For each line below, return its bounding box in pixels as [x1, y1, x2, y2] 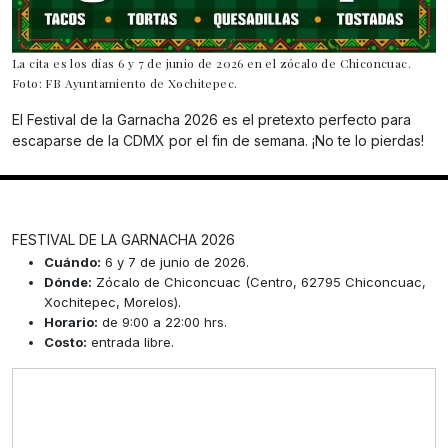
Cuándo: [44, 254, 101, 271]
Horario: [44, 314, 98, 331]
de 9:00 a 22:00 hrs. [98, 314, 227, 331]
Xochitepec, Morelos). [44, 294, 181, 311]
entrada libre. [87, 334, 174, 351]
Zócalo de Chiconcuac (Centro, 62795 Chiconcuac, [92, 274, 426, 291]
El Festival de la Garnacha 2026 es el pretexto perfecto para [12, 111, 411, 129]
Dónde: [44, 274, 92, 291]
